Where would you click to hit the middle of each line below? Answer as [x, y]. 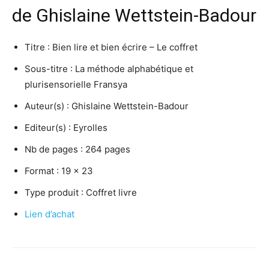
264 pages [108, 150]
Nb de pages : [55, 150]
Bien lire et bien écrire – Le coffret [125, 47]
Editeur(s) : [49, 128]
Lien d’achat [50, 214]
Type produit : [55, 193]
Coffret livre [111, 193]
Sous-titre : [50, 69]
